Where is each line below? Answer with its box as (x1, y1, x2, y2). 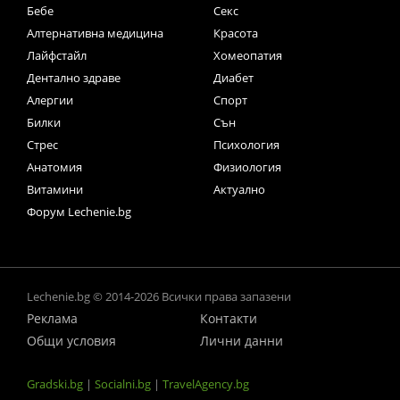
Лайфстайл (27, 47, 87, 64)
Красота (213, 25, 258, 42)
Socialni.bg (95, 376, 151, 393)
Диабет (213, 70, 254, 87)
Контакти (200, 310, 257, 328)
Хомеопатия (213, 47, 282, 64)
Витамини (27, 181, 83, 198)
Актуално (213, 181, 265, 198)
